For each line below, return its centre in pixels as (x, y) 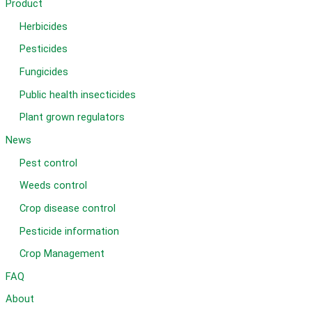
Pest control (48, 163)
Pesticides (43, 49)
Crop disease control (67, 208)
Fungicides (44, 72)
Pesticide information (69, 231)
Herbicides (43, 26)
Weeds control (53, 186)
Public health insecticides (77, 94)
